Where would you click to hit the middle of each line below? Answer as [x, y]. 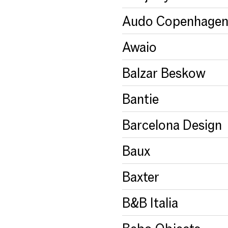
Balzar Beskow [164, 73]
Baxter [141, 176]
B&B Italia [150, 202]
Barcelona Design [172, 124]
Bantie [140, 98]
